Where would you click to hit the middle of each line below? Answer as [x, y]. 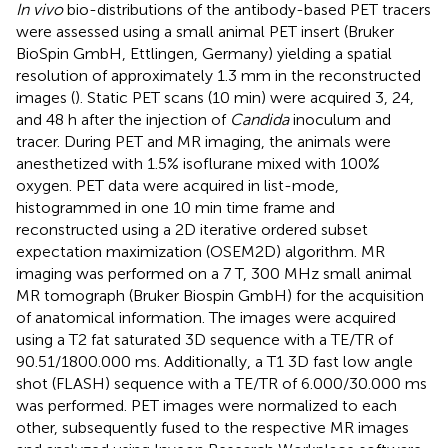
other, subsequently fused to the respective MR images [212, 428]
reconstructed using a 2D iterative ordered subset [192, 230]
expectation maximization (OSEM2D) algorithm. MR [200, 252]
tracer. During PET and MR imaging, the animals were [203, 142]
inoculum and [340, 120]
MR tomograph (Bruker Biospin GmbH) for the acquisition [220, 296]
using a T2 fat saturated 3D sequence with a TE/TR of [204, 340]
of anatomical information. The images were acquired [206, 318]
